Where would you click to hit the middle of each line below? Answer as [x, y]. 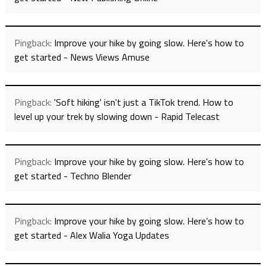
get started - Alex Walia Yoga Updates [91, 235]
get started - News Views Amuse [82, 57]
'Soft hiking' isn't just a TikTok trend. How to [143, 102]
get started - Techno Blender [72, 176]
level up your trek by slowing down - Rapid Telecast [117, 117]
